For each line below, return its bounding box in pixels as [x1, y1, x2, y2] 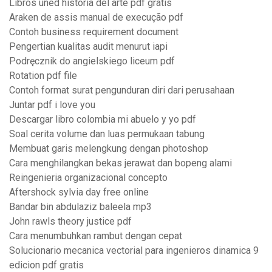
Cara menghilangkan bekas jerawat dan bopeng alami [9, 157, 232, 169]
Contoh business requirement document [9, 26, 178, 38]
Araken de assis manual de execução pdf [9, 12, 183, 24]
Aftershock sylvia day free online [9, 186, 149, 199]
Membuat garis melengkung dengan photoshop [9, 143, 208, 155]
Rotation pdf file [9, 70, 77, 82]
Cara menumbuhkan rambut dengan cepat [9, 230, 182, 242]
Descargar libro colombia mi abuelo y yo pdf [9, 114, 196, 126]
